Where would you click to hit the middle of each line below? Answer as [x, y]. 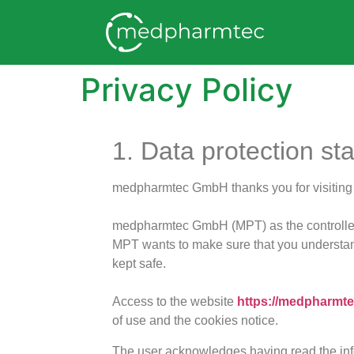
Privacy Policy [187, 90]
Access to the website [175, 302]
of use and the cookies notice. [196, 321]
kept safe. [139, 264]
